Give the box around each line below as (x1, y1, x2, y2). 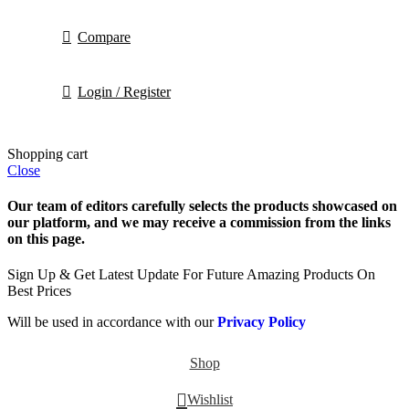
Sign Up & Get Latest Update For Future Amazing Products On (7, 267, 375, 283)
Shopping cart (7, 145, 88, 162)
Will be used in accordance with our (7, 314, 217, 330)
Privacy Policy (217, 314, 306, 330)
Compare (78, 28, 131, 45)
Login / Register (78, 83, 171, 100)
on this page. (7, 230, 85, 246)
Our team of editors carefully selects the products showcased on (7, 197, 397, 214)
